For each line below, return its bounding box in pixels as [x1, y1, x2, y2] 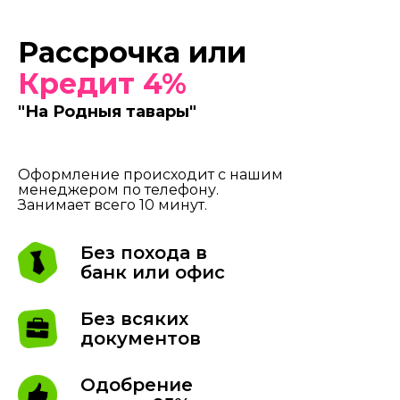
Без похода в [80, 242, 207, 264]
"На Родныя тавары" [18, 102, 196, 122]
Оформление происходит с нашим [18, 166, 283, 184]
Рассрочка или [18, 35, 246, 71]
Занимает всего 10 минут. [18, 196, 207, 214]
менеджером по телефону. [18, 181, 219, 199]
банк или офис [80, 262, 225, 284]
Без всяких [80, 308, 188, 330]
